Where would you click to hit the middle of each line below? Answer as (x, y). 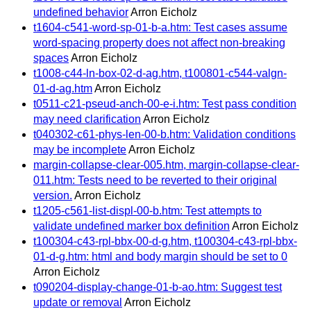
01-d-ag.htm (63, 89)
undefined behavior (81, 12)
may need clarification (87, 119)
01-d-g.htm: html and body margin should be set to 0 (160, 257)
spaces (51, 58)
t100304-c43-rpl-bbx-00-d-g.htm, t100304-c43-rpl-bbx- (165, 242)
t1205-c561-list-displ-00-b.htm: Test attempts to (148, 211)
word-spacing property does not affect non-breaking (159, 43)
